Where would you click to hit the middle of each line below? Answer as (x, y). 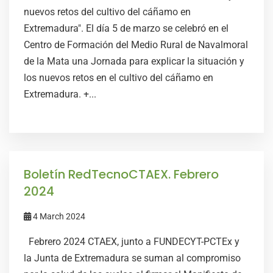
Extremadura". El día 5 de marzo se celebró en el (126, 28)
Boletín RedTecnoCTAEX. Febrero (121, 174)
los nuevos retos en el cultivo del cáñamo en (119, 78)
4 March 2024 (58, 216)
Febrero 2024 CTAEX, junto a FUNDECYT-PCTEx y (132, 242)
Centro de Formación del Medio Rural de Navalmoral (136, 45)
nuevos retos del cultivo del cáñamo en (107, 12)
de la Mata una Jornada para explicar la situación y (134, 61)
